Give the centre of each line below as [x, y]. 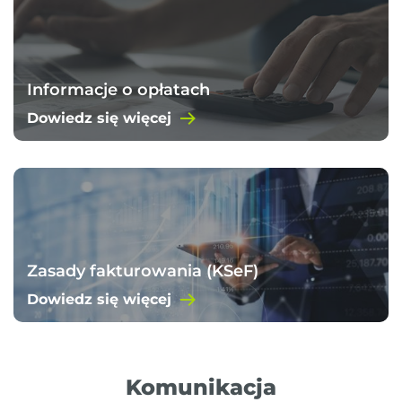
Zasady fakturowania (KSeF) [143, 271]
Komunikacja [201, 387]
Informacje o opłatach [118, 90]
